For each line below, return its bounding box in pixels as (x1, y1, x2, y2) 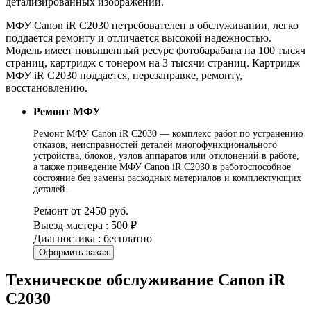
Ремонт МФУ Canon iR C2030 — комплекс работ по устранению (33, 128, 303, 139)
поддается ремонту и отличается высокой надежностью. (6, 31, 271, 44)
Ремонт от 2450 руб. (33, 204, 128, 217)
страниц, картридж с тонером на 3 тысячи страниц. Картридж (6, 56, 300, 69)
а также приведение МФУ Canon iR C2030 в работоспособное (33, 161, 291, 172)
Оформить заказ (39, 246, 108, 258)
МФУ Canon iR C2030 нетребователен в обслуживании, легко (6, 19, 299, 31)
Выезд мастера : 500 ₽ (33, 219, 137, 231)
